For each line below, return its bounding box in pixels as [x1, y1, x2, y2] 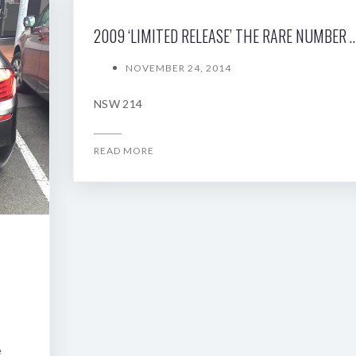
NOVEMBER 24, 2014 [126, 62, 231, 74]
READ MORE [94, 145, 154, 157]
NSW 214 [94, 97, 143, 110]
